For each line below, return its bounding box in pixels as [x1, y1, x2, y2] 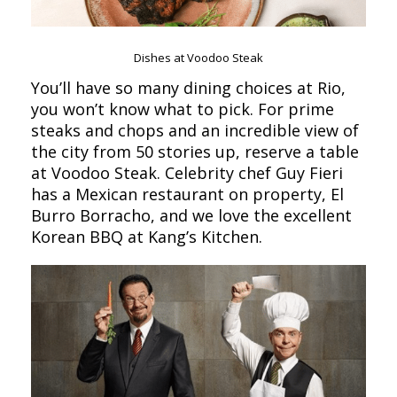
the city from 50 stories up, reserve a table [31, 141, 359, 163]
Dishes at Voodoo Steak [134, 50, 263, 66]
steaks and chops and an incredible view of [31, 120, 359, 142]
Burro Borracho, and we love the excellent [31, 205, 352, 227]
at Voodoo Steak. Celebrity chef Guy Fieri [31, 162, 343, 184]
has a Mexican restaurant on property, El [31, 183, 344, 206]
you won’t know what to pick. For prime [31, 98, 334, 121]
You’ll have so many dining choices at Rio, [31, 77, 346, 99]
